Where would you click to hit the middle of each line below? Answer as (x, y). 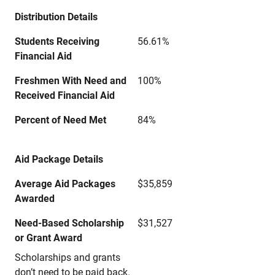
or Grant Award (48, 238)
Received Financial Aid (65, 95)
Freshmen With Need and (71, 81)
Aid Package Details (59, 159)
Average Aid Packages (65, 184)
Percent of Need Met (60, 120)
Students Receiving (57, 41)
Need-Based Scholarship (69, 223)
